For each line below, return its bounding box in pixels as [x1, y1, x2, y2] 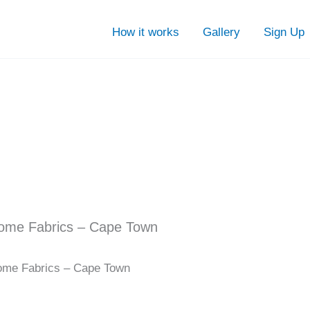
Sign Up [264, 26, 305, 39]
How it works [112, 26, 180, 39]
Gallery [203, 26, 241, 39]
